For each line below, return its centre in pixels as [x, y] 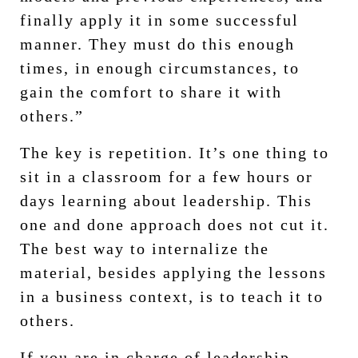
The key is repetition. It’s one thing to [175, 152]
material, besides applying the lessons [173, 272]
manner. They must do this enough [157, 44]
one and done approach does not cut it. [175, 224]
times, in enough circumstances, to [160, 68]
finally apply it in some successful [159, 20]
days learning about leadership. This [166, 200]
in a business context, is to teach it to [172, 296]
